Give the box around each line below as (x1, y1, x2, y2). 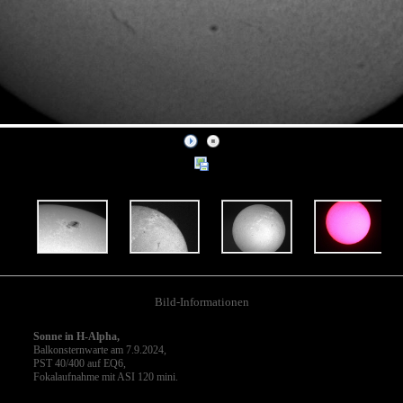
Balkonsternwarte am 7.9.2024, (32, 343, 166, 356)
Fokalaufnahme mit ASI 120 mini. (32, 370, 178, 383)
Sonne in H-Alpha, (32, 329, 120, 343)
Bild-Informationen (154, 295, 249, 309)
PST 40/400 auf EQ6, (32, 356, 126, 370)
